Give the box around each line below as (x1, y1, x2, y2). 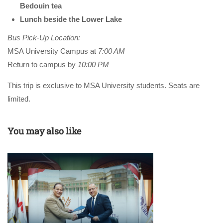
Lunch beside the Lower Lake (20, 15, 122, 24)
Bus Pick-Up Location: (7, 33, 80, 42)
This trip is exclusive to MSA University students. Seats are (7, 81, 200, 90)
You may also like (7, 125, 81, 137)
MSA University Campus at (7, 47, 98, 56)
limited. (7, 95, 30, 104)
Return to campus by (7, 60, 78, 69)
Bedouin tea (20, 1, 62, 10)
